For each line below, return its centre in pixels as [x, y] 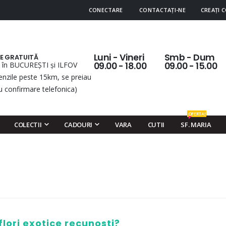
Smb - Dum [189, 58]
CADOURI [78, 125]
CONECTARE [106, 10]
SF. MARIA [196, 125]
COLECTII [28, 125]
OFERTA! [197, 114]
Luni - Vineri [119, 58]
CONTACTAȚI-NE [162, 10]
